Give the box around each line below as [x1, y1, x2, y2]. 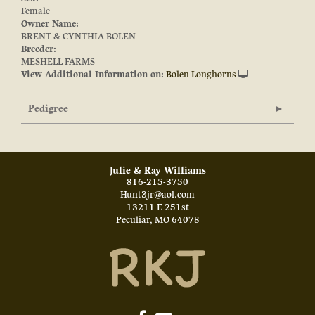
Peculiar [115, 214, 150, 226]
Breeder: [21, 44, 56, 56]
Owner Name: [21, 18, 79, 30]
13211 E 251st [126, 202, 189, 214]
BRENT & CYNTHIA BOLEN [21, 31, 136, 43]
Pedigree [28, 103, 68, 115]
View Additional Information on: [21, 69, 164, 81]
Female [21, 6, 50, 18]
